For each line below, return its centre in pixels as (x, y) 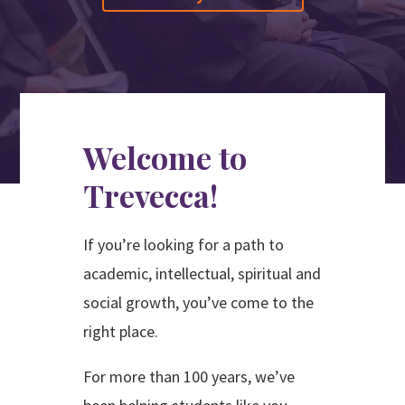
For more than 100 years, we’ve (189, 377)
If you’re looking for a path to (184, 245)
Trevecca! (151, 195)
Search (42, 41)
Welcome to (165, 157)
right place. (121, 331)
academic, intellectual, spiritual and (202, 273)
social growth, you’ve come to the (199, 302)
